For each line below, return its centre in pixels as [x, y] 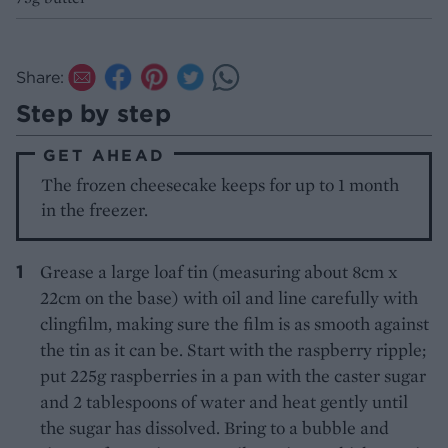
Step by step [93, 112]
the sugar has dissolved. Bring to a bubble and [214, 427]
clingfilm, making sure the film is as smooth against [234, 323]
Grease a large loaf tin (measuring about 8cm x [219, 271]
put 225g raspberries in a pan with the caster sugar [233, 375]
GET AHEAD [104, 154]
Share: [40, 76]
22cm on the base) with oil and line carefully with [229, 297]
